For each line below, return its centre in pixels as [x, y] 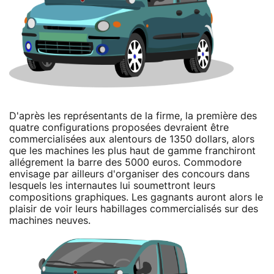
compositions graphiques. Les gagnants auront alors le [136, 197]
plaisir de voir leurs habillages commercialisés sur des [134, 209]
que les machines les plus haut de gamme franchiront [132, 151]
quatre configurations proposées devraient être [119, 128]
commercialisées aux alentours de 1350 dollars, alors [132, 139]
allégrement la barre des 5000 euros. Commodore [125, 162]
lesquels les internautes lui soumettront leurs [112, 186]
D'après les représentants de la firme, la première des [133, 116]
